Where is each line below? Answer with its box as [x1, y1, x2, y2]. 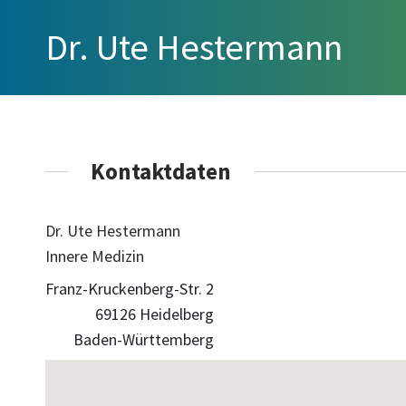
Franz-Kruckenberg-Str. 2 [45, 277, 214, 299]
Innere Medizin [45, 245, 144, 266]
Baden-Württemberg [73, 328, 214, 350]
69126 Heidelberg [95, 303, 214, 324]
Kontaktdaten [91, 157, 232, 186]
